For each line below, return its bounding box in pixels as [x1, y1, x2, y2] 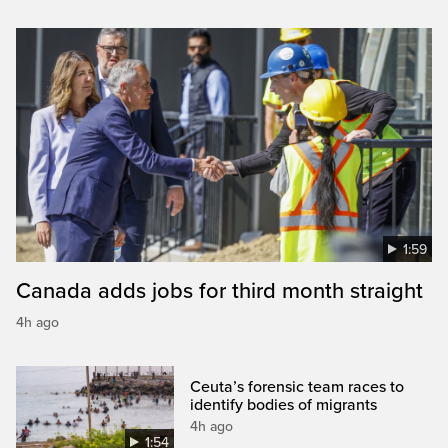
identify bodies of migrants [190, 394, 378, 415]
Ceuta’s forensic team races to [190, 376, 405, 397]
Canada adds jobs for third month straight [16, 277, 423, 304]
